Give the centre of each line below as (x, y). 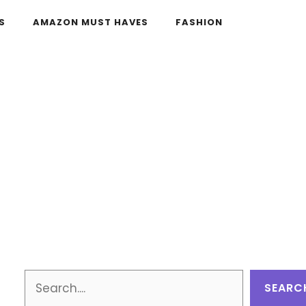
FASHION (199, 22)
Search (45, 277)
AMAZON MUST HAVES (91, 22)
